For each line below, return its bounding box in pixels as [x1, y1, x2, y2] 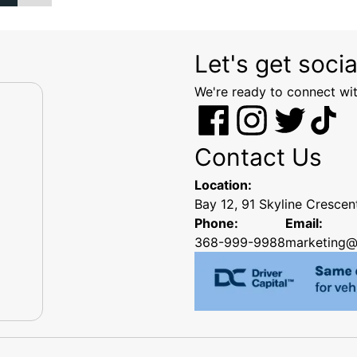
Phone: [194, 215, 238, 232]
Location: [194, 177, 252, 194]
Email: [285, 215, 323, 232]
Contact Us [194, 143, 322, 172]
